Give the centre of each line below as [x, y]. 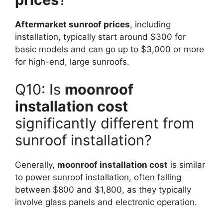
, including [150, 25]
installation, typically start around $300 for [100, 37]
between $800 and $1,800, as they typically [103, 189]
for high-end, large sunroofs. [72, 62]
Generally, [36, 165]
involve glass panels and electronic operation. [106, 202]
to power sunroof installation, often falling [98, 177]
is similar [186, 165]
